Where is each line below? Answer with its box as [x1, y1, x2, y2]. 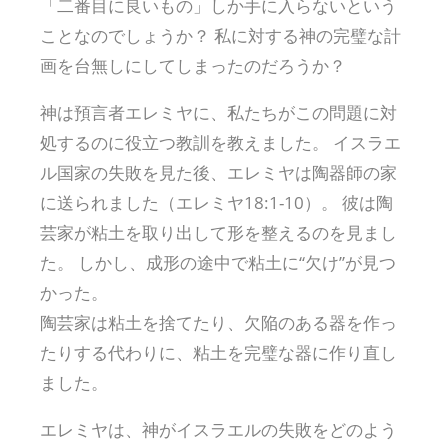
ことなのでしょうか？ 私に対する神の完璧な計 [40, 23, 401, 47]
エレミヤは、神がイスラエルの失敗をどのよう [40, 417, 397, 441]
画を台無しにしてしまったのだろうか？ [40, 53, 346, 77]
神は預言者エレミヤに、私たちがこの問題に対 [40, 100, 397, 124]
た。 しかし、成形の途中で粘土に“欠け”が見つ [40, 250, 396, 274]
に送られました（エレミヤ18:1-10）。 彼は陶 [40, 190, 393, 214]
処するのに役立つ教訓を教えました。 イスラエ [40, 130, 401, 154]
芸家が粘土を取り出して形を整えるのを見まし [40, 220, 397, 244]
